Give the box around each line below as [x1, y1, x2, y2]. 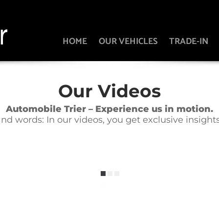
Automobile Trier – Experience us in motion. [6, 104, 213, 114]
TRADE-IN [169, 34, 208, 49]
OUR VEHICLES [99, 34, 157, 49]
